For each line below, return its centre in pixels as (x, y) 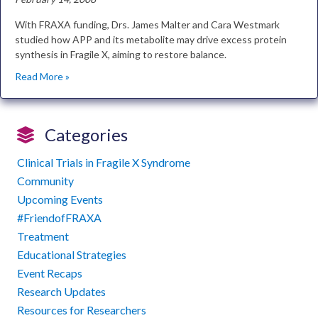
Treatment (43, 236)
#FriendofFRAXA (59, 218)
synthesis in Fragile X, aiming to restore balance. (121, 54)
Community (45, 181)
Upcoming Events (60, 199)
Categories (86, 135)
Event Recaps (50, 273)
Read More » (42, 76)
